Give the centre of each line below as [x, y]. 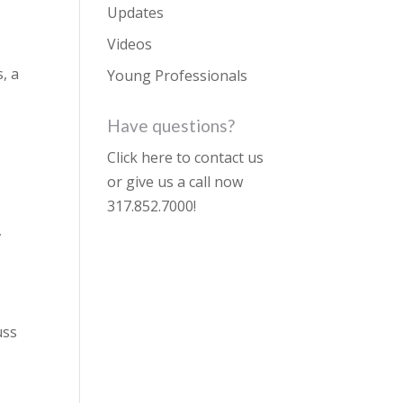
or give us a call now [175, 182]
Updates [136, 13]
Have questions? [171, 125]
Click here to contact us [186, 157]
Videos [130, 44]
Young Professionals [178, 76]
